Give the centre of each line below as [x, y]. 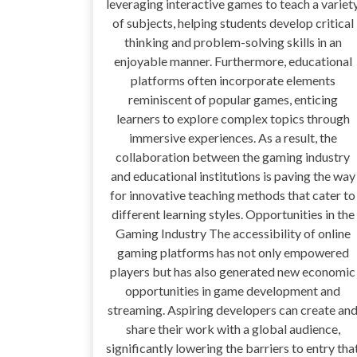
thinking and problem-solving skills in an [233, 42]
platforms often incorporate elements [233, 80]
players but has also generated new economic [233, 272]
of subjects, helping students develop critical [233, 23]
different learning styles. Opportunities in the [233, 214]
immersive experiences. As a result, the [233, 138]
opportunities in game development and [233, 291]
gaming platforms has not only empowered [233, 253]
